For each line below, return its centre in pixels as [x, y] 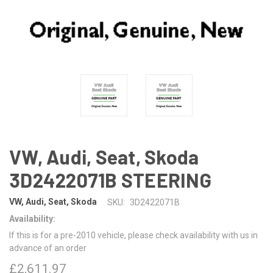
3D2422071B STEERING [110, 179]
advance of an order [48, 248]
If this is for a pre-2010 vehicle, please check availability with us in [133, 235]
